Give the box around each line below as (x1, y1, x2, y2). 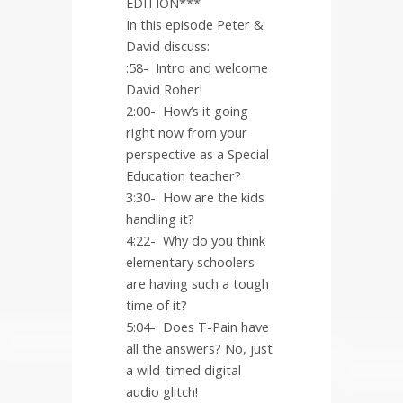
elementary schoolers (126, 253, 255, 272)
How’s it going (163, 102, 248, 121)
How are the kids (163, 188, 264, 207)
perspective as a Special (126, 145, 269, 164)
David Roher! (126, 80, 202, 99)
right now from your (126, 123, 247, 142)
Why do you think (163, 231, 265, 250)
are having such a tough (126, 274, 269, 293)
